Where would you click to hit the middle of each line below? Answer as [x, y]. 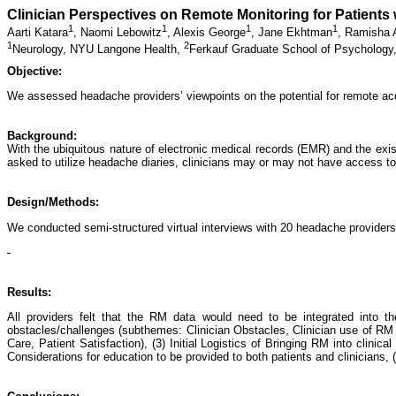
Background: [42, 136]
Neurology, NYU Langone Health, [98, 49]
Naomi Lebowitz [121, 33]
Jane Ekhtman [295, 33]
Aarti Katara [38, 33]
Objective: [34, 71]
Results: [29, 292]
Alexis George [209, 33]
